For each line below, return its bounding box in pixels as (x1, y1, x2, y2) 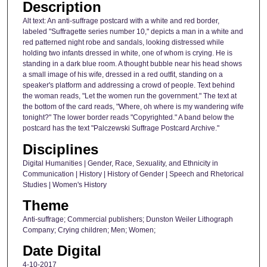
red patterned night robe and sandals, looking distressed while (22, 38, 224, 47)
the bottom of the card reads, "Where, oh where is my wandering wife (22, 103, 244, 111)
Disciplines (22, 141, 98, 157)
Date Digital (22, 243, 101, 259)
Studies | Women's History (22, 180, 107, 189)
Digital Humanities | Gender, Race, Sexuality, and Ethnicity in (22, 159, 218, 167)
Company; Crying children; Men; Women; (22, 226, 156, 235)
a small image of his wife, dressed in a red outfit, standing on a (22, 70, 223, 79)
